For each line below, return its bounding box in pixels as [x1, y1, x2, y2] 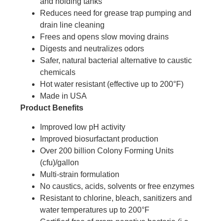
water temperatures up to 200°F [40, 205, 150, 214]
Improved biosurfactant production [40, 134, 159, 143]
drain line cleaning [40, 21, 105, 30]
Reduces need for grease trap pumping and [40, 9, 192, 18]
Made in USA [40, 92, 87, 101]
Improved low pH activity [40, 122, 126, 131]
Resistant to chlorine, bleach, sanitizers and [40, 193, 192, 202]
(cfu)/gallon [40, 158, 79, 167]
